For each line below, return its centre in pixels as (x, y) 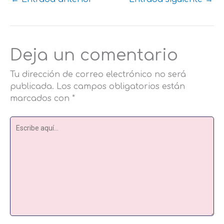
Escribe (25, 122)
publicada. (32, 87)
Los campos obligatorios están (121, 87)
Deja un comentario (94, 55)
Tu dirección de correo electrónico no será (98, 75)
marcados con (41, 99)
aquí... (22, 134)
